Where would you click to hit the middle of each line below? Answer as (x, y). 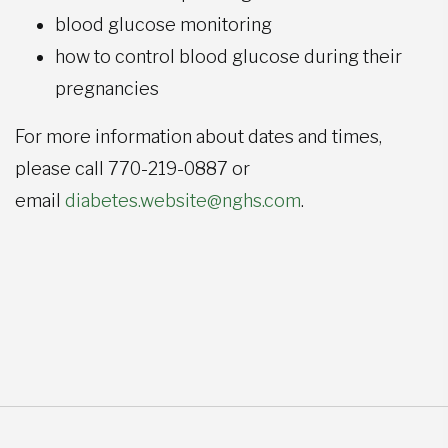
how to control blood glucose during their (228, 56)
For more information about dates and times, (198, 136)
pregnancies (107, 88)
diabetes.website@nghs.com (183, 200)
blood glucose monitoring (163, 24)
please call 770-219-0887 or (132, 168)
